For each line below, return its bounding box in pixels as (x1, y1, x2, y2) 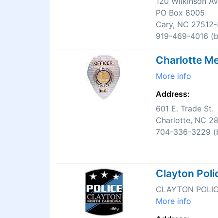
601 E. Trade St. (156, 104, 214, 114)
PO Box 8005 (156, 8, 205, 18)
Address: (156, 89, 190, 99)
